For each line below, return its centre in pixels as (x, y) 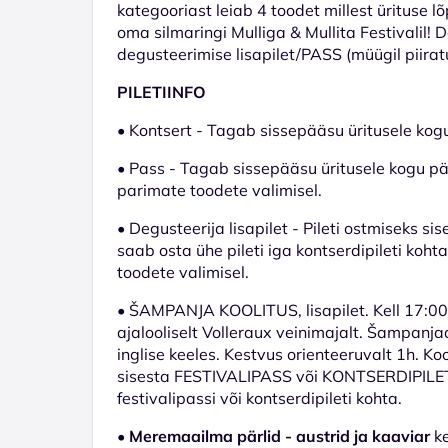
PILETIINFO (161, 91)
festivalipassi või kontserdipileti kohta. (259, 397)
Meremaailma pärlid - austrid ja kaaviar (279, 435)
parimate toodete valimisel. (219, 189)
